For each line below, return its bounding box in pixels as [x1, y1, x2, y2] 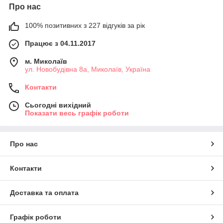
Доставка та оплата [10, 188, 79, 197]
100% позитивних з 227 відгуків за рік [25, 21, 145, 29]
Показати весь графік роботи [25, 109, 129, 117]
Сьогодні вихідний [25, 101, 91, 109]
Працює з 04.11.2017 [25, 39, 96, 47]
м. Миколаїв [25, 57, 67, 65]
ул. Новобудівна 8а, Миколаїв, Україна [25, 65, 150, 73]
